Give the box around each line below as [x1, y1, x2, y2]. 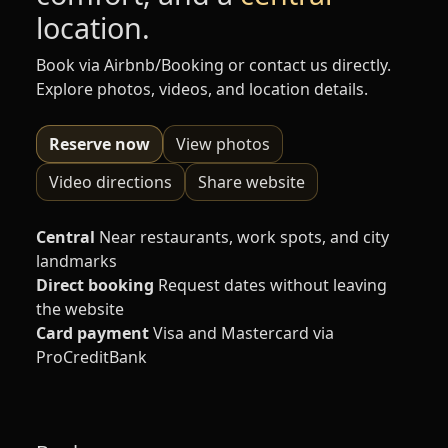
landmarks [36, 249, 117, 272]
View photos [176, 132, 270, 155]
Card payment [36, 321, 149, 344]
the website [36, 297, 124, 320]
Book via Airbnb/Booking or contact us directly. [36, 53, 391, 76]
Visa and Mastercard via [153, 321, 334, 344]
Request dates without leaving [158, 273, 387, 296]
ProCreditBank [36, 345, 147, 368]
